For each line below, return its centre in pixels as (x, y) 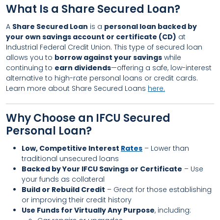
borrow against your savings (108, 57)
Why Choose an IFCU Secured (88, 118)
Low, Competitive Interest (71, 148)
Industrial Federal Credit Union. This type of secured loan (104, 47)
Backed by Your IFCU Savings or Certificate (102, 169)
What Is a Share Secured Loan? (93, 9)
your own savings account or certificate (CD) (91, 37)
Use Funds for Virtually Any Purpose (88, 210)
